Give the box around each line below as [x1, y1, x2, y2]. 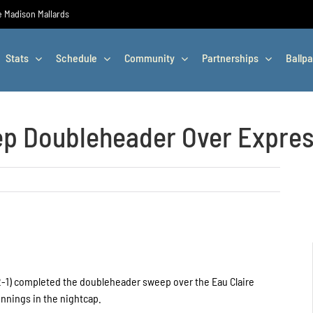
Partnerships [202, 51, 259, 64]
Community [124, 51, 175, 64]
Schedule [56, 51, 97, 64]
